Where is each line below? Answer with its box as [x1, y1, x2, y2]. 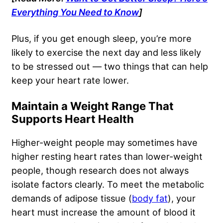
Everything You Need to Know [11, 6, 139, 17]
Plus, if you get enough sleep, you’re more [11, 32, 192, 44]
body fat [132, 192, 168, 204]
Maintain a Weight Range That [11, 99, 174, 112]
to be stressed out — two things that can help [11, 60, 208, 72]
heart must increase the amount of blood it [11, 206, 196, 218]
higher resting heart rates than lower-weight [11, 150, 203, 162]
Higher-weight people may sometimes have [11, 136, 198, 148]
